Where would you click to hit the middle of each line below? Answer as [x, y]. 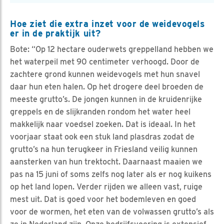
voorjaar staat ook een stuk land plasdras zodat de [102, 137]
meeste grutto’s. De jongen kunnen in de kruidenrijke [106, 99]
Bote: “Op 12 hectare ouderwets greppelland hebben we [112, 49]
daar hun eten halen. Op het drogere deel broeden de [107, 87]
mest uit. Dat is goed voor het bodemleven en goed [103, 199]
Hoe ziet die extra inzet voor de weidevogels [107, 24]
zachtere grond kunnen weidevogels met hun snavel [105, 74]
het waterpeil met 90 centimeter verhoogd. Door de [105, 62]
